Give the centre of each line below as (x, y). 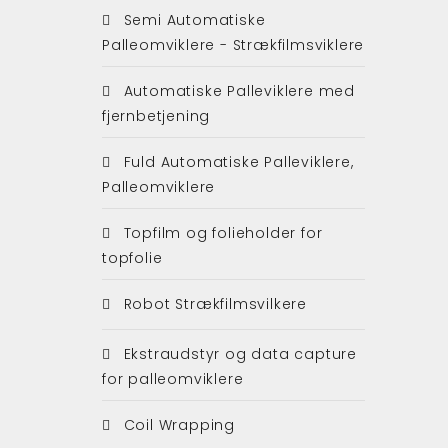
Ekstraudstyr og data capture (238, 353)
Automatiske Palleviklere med (237, 90)
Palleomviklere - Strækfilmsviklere (233, 44)
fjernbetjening (156, 115)
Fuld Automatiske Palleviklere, (236, 161)
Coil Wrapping (177, 424)
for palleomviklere (173, 378)
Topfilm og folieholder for (220, 232)
